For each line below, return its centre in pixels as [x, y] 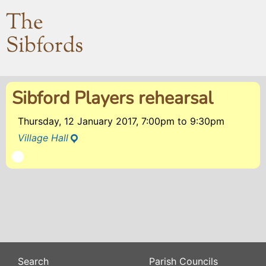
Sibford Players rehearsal [113, 98]
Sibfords [45, 47]
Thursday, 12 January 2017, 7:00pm [98, 121]
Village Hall [43, 138]
